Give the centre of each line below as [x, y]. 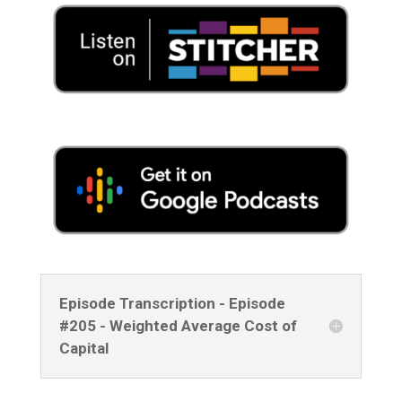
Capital [83, 348]
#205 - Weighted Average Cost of [178, 325]
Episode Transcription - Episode [172, 303]
